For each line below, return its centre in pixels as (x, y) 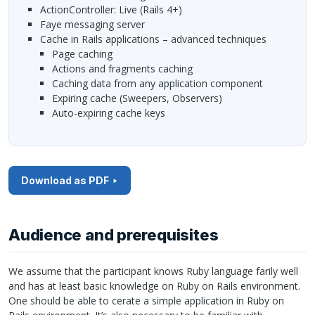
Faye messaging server (95, 24)
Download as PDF (65, 180)
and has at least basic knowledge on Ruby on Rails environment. (154, 285)
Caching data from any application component (161, 83)
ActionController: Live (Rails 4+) (114, 9)
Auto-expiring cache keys (112, 112)
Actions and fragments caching (126, 68)
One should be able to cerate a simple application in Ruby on (146, 300)
